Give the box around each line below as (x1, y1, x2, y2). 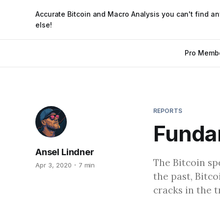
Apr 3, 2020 (35, 161, 72, 169)
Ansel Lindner (35, 147, 94, 157)
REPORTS (153, 107, 182, 114)
